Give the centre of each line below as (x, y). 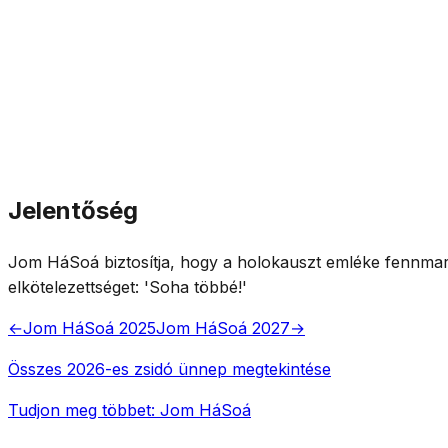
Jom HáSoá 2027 (223, 327)
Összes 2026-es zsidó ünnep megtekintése (169, 368)
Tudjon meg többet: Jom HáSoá (129, 409)
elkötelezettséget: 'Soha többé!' (127, 286)
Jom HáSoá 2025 (89, 327)
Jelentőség (73, 210)
